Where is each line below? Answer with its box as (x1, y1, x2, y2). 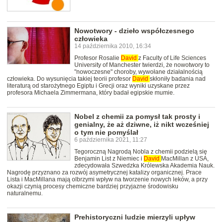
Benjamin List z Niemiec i (74, 155, 144, 163)
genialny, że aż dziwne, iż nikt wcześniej (74, 120, 209, 129)
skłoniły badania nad (150, 75, 206, 83)
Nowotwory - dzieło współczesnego (74, 27, 194, 35)
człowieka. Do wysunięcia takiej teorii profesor (7, 75, 132, 83)
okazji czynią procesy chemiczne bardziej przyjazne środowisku (7, 183, 178, 190)
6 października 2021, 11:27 (74, 136, 147, 144)
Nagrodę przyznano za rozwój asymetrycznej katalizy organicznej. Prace (7, 169, 202, 176)
